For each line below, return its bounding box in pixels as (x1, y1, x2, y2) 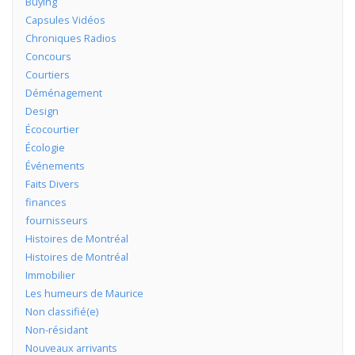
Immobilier (25, 267, 75, 282)
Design (25, 103, 59, 118)
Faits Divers (25, 176, 79, 191)
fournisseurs (25, 212, 88, 227)
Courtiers (25, 67, 70, 82)
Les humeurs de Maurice (25, 285, 143, 300)
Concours (25, 48, 71, 63)
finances (25, 194, 67, 209)
